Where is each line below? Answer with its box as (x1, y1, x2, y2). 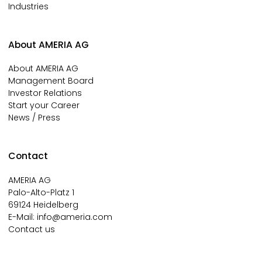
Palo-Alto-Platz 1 (8, 186, 74, 198)
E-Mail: (8, 211, 37, 223)
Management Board (8, 75, 94, 87)
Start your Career (8, 99, 80, 112)
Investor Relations (8, 87, 82, 99)
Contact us (8, 223, 55, 235)
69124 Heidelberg (8, 198, 78, 211)
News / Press (8, 112, 60, 124)
